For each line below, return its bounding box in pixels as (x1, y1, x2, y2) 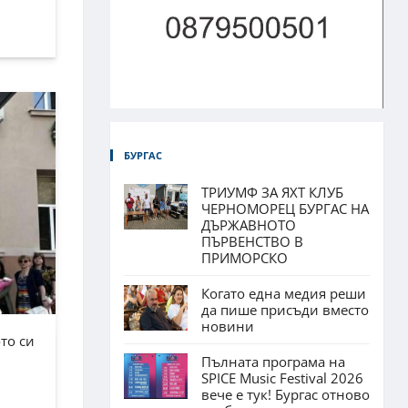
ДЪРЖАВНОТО (201, 215, 296, 234)
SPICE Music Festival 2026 (201, 368, 363, 387)
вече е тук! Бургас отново (201, 384, 370, 403)
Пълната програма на (201, 352, 345, 371)
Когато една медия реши (201, 283, 366, 302)
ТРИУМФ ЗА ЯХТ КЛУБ (201, 182, 343, 201)
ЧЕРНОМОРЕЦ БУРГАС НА (201, 199, 369, 218)
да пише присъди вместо (201, 300, 369, 319)
